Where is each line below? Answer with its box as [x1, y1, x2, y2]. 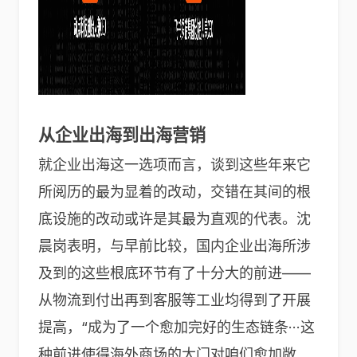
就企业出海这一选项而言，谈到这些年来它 [38, 156, 311, 173]
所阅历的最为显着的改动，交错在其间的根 [38, 183, 311, 200]
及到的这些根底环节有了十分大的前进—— [38, 265, 311, 281]
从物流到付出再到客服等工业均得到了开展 [38, 292, 311, 308]
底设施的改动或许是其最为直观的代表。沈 [38, 210, 311, 227]
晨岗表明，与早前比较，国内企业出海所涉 [38, 237, 311, 254]
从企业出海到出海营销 [38, 125, 206, 145]
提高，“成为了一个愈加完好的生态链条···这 [38, 319, 315, 335]
